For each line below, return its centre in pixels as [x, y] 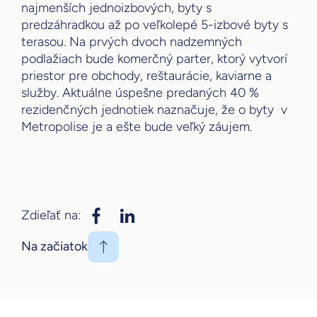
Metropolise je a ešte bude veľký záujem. [137, 126]
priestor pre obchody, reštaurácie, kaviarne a [146, 75]
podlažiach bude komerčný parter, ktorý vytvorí [154, 58]
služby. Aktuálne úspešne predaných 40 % [140, 92]
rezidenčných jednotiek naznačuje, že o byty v [154, 109]
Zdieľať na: [51, 215]
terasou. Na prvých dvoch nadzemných [132, 41]
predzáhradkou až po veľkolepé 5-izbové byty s [155, 24]
